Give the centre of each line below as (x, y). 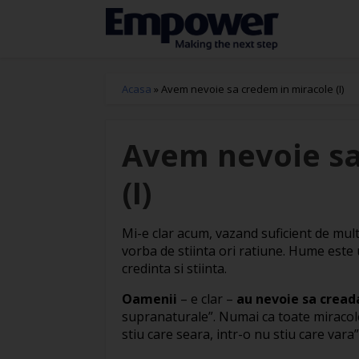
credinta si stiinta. (174, 268)
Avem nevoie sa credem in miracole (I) (252, 89)
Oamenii (149, 298)
